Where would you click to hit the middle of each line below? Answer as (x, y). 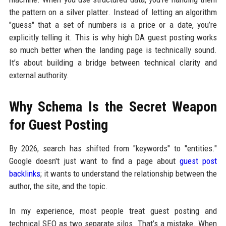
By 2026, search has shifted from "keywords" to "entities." (113, 149)
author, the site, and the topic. (58, 186)
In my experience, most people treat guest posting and (113, 211)
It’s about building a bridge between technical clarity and (113, 63)
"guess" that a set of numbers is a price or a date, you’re (113, 25)
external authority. (39, 75)
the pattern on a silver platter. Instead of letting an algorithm (113, 12)
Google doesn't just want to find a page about (94, 161)
